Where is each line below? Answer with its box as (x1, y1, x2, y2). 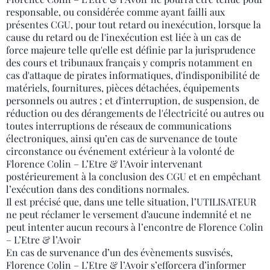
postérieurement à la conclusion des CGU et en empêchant (6, 170, 261, 183)
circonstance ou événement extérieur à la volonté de (6, 145, 234, 157)
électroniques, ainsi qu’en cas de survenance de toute (6, 132, 237, 145)
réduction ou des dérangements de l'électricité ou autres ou (6, 107, 264, 119)
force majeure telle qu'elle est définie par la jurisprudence (6, 43, 256, 56)
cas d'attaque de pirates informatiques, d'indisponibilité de (6, 69, 260, 81)
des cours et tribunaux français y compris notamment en (6, 56, 253, 69)
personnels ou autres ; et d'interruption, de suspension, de (6, 94, 259, 107)
